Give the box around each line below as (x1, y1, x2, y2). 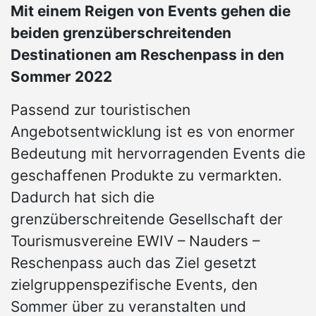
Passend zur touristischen (11, 101, 190, 119)
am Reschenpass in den (111, 46, 284, 64)
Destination (11, 46, 94, 64)
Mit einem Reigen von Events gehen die (11, 2, 291, 20)
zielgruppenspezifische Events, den (11, 276, 257, 294)
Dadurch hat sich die (11, 188, 154, 207)
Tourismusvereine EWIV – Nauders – (11, 232, 260, 250)
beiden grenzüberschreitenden (11, 24, 231, 42)
